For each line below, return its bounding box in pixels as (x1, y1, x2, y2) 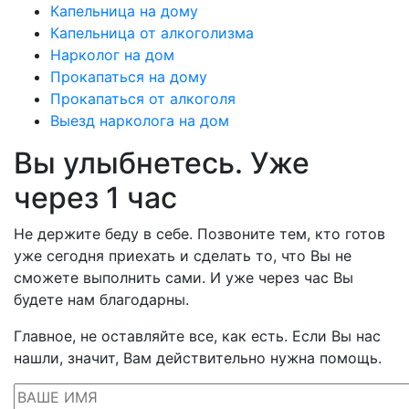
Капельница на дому (50, 2, 198, 20)
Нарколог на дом (50, 46, 174, 64)
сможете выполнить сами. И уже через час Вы (14, 268, 353, 287)
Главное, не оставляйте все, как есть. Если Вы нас (14, 327, 381, 345)
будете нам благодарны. (14, 290, 189, 309)
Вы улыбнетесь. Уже (14, 145, 309, 181)
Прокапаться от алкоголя (50, 89, 236, 108)
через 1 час (14, 180, 177, 215)
